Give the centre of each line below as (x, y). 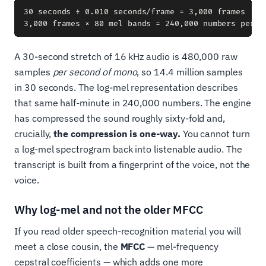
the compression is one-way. (117, 134)
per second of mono (95, 72)
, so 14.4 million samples (190, 72)
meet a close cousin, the (67, 247)
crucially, (34, 134)
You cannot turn (215, 134)
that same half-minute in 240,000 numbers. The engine (133, 103)
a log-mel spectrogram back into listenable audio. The (128, 149)
